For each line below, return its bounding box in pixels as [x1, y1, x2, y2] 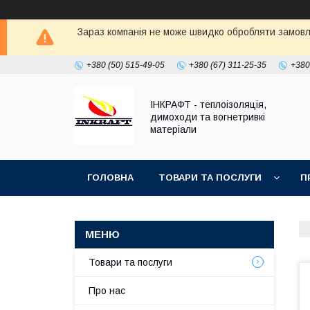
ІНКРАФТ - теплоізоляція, [150, 99, 266, 110]
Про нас [89, 285, 125, 296]
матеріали [150, 124, 197, 135]
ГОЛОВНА [87, 172, 134, 183]
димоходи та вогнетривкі [150, 111, 265, 122]
